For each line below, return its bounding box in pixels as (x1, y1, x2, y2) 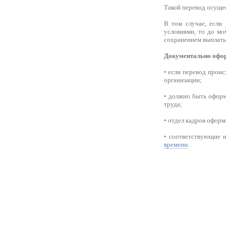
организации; (163, 76, 202, 84)
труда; (163, 100, 182, 108)
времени (163, 141, 188, 148)
